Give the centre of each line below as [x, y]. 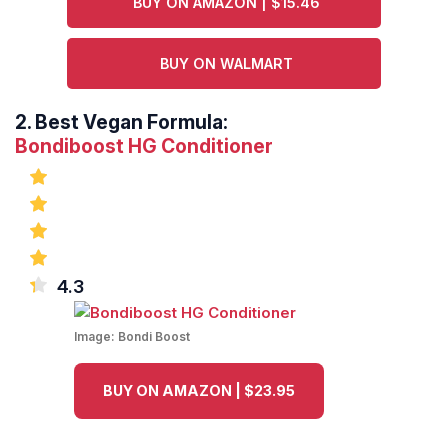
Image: [96, 337]
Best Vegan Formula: [131, 122]
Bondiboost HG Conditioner [144, 146]
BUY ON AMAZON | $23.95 [199, 391]
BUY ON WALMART [227, 64]
